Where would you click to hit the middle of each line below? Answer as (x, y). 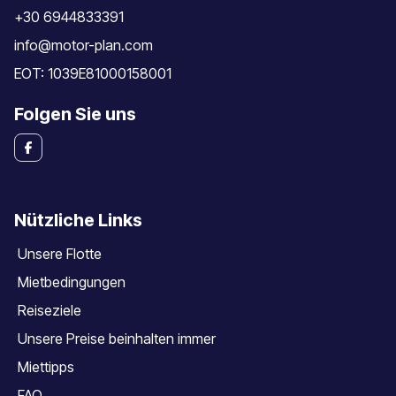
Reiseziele (49, 310)
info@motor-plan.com (84, 45)
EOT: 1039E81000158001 (93, 73)
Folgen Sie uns (75, 114)
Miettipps (46, 367)
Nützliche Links (78, 220)
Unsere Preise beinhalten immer (117, 339)
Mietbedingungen (72, 282)
